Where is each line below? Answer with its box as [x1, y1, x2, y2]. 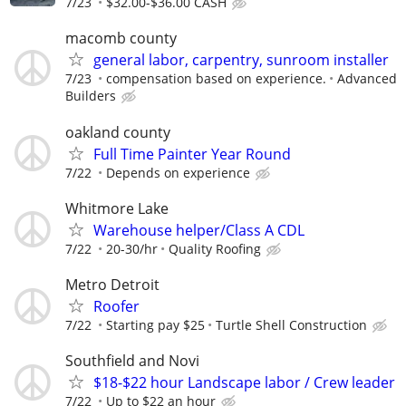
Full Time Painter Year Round [93, 143, 291, 164]
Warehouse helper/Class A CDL [93, 219, 304, 240]
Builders [65, 87, 116, 105]
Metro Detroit [65, 275, 159, 295]
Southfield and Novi [65, 351, 199, 372]
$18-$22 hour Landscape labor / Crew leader [93, 372, 395, 393]
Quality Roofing [169, 239, 261, 257]
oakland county [65, 121, 170, 142]
